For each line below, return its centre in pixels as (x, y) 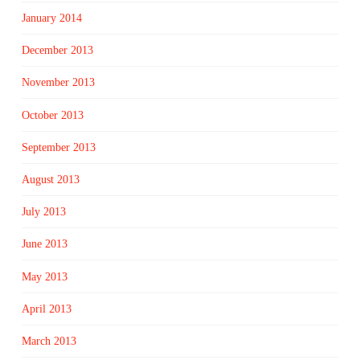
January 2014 (51, 18)
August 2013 (50, 179)
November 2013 (58, 83)
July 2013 (43, 212)
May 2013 (44, 276)
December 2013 (57, 51)
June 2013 (44, 244)
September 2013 (58, 147)
